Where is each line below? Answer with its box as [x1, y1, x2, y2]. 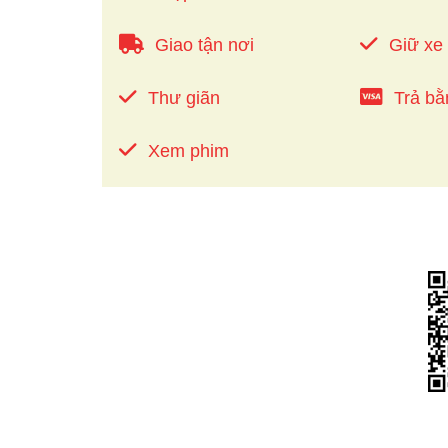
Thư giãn [148, 87, 220, 108]
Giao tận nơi [155, 34, 254, 55]
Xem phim [148, 140, 229, 161]
